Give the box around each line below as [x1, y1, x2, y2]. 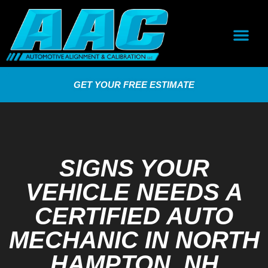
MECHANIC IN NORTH [8, 226, 260, 253]
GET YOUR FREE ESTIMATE [74, 79, 194, 90]
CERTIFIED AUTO [35, 202, 233, 229]
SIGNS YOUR [59, 154, 209, 181]
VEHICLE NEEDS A [25, 178, 243, 205]
